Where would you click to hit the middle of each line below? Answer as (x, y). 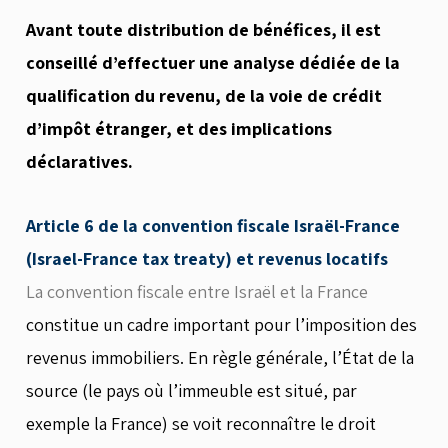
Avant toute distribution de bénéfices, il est (203, 29)
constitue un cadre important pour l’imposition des (221, 324)
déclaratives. (79, 161)
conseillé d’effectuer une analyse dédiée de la (213, 62)
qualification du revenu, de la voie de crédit (204, 95)
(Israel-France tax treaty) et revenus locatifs (207, 258)
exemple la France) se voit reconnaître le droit (201, 423)
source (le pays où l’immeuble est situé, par (191, 390)
